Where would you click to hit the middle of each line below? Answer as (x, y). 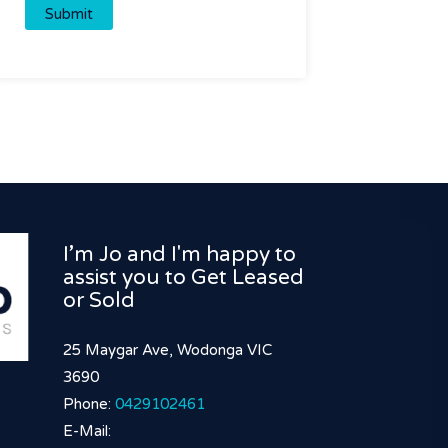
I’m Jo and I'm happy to (180, 254)
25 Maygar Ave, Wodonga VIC (168, 349)
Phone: (89, 403)
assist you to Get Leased (184, 277)
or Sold (99, 300)
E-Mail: (87, 430)
